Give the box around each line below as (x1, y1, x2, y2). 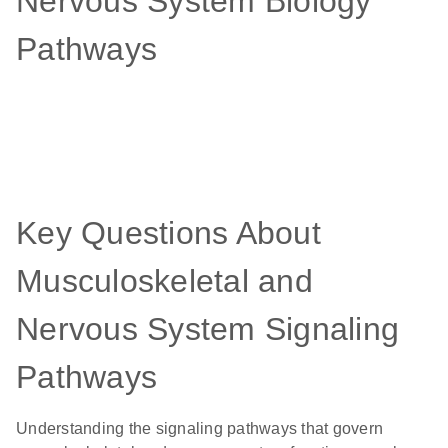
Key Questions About (16, 215, 321, 252)
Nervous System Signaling (16, 311, 399, 348)
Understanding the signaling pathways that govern (16, 420, 383, 438)
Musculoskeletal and (16, 263, 313, 300)
